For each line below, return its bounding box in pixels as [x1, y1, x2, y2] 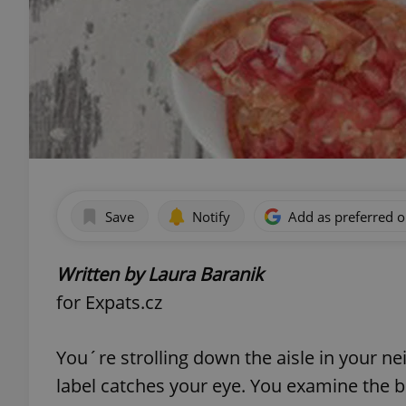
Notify [192, 207, 230, 226]
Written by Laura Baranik [56, 262, 263, 286]
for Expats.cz [56, 290, 162, 314]
